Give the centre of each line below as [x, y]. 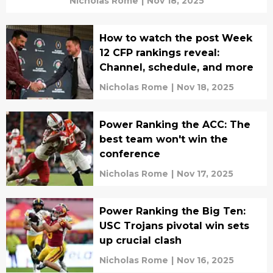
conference [129, 154]
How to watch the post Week [175, 38]
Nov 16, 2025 [205, 260]
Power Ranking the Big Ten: [172, 211]
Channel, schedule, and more [176, 67]
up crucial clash [140, 240]
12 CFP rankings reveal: [159, 52]
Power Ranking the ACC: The [175, 124]
